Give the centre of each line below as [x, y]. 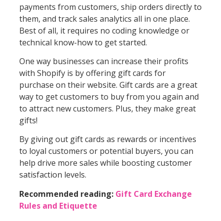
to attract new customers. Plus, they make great [107, 109]
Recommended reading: [67, 194]
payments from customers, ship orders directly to [110, 7]
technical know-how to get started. [83, 42]
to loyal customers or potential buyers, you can [106, 151]
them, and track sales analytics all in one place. [104, 18]
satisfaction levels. [53, 175]
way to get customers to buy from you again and [109, 97]
